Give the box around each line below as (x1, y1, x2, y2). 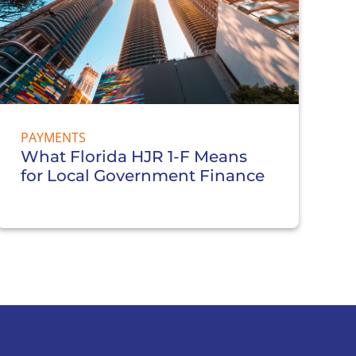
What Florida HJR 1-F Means (21, 146, 247, 166)
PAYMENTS (21, 128, 86, 146)
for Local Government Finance (21, 165, 269, 185)
